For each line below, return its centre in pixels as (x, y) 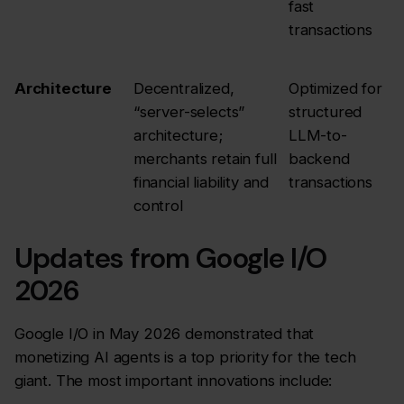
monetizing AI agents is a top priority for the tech (185, 358)
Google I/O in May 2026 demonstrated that (165, 334)
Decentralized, (184, 88)
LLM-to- (318, 135)
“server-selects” (189, 111)
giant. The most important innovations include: (174, 381)
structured (326, 111)
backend (319, 158)
